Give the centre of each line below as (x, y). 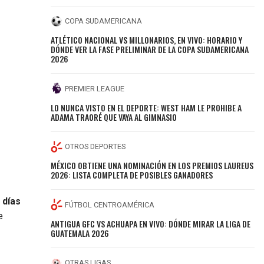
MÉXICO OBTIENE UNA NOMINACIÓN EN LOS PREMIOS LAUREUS (152, 166)
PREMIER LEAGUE (95, 88)
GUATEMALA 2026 (80, 233)
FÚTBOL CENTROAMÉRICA (110, 204)
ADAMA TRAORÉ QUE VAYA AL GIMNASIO (114, 117)
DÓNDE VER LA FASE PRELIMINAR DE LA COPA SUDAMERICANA (150, 49)
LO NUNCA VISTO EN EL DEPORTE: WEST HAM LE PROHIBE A (146, 107)
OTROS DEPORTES (95, 147)
